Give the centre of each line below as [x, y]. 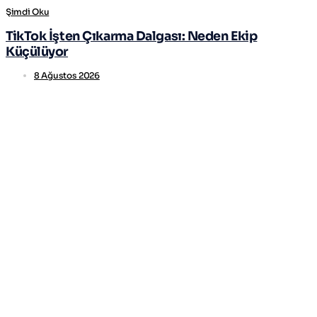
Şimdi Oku [28, 11]
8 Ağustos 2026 [67, 76]
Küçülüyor [37, 52]
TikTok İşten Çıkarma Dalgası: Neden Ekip [132, 36]
